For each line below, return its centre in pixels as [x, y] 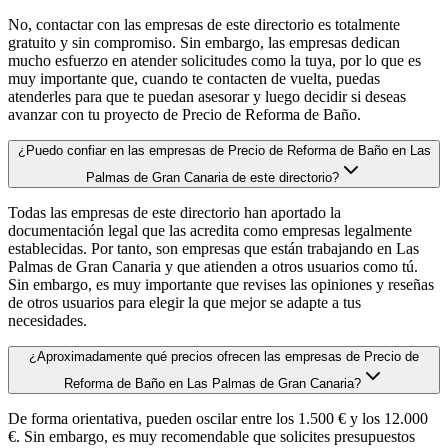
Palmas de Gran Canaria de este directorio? [212, 177]
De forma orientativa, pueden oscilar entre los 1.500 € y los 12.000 [218, 418]
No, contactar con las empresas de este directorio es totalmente [204, 24]
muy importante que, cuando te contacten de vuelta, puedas [194, 78]
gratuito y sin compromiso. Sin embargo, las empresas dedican [204, 42]
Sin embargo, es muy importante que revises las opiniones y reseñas [221, 284]
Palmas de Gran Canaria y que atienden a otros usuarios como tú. [213, 266]
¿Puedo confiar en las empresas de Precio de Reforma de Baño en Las [224, 150]
